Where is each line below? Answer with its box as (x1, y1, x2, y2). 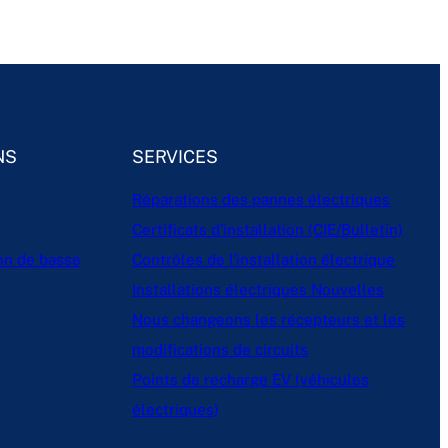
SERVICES (132, 145, 219, 167)
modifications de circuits (132, 341, 309, 359)
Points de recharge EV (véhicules (132, 371, 370, 389)
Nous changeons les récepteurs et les (132, 311, 406, 329)
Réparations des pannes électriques (132, 191, 391, 209)
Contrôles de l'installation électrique (132, 251, 396, 269)
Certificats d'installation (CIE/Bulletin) (132, 221, 404, 239)
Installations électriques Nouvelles (132, 281, 385, 299)
